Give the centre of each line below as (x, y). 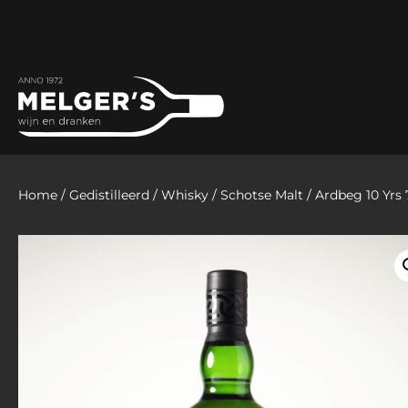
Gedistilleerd (109, 194)
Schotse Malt (262, 194)
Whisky (185, 194)
